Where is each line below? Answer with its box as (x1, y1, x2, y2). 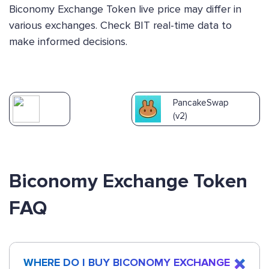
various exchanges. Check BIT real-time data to (9, 19, 232, 32)
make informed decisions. (9, 35, 127, 49)
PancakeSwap (172, 97, 229, 108)
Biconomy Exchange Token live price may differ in (9, 2, 241, 16)
